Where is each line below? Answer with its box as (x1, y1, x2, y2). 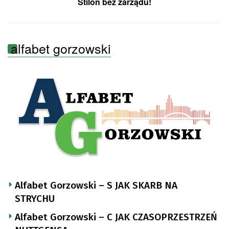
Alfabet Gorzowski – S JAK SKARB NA (15, 179, 177, 191)
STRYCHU (15, 193, 55, 204)
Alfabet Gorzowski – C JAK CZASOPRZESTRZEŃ (15, 211, 217, 223)
